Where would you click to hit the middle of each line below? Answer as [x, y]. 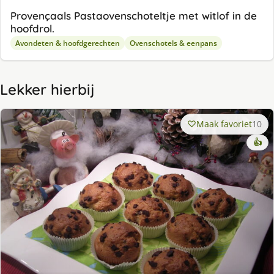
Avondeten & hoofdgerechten [68, 43]
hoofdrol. [32, 28]
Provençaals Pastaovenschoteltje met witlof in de [134, 15]
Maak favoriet [224, 124]
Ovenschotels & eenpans [173, 43]
